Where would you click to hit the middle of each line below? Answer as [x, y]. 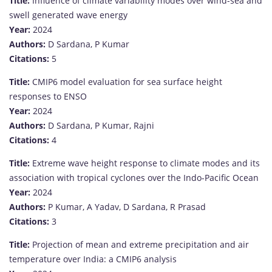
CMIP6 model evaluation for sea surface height [126, 81]
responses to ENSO [48, 96]
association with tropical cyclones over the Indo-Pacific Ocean [134, 177]
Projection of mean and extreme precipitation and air [139, 244]
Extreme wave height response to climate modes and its [145, 163]
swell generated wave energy [68, 15]
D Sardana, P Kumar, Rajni [100, 125]
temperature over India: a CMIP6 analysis [93, 259]
